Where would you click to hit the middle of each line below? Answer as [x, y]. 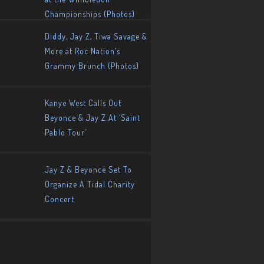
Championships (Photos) [90, 14]
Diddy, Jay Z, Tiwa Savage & [96, 36]
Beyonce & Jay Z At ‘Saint [93, 118]
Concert [60, 199]
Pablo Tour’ [66, 132]
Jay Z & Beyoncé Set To [88, 169]
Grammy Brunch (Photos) [92, 66]
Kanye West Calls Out [83, 103]
